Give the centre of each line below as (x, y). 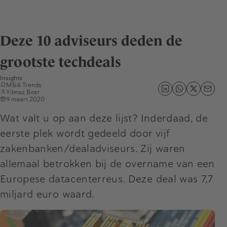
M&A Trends (24, 85)
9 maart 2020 (25, 99)
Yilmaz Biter (23, 92)
